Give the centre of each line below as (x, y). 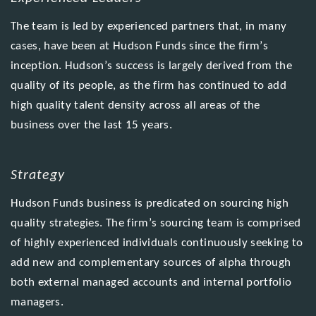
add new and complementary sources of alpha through (151, 262)
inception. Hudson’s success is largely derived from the (151, 66)
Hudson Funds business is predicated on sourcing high (150, 203)
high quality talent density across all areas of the (135, 105)
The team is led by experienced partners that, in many (148, 26)
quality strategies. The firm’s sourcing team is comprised (156, 223)
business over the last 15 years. (91, 125)
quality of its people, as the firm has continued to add (148, 85)
